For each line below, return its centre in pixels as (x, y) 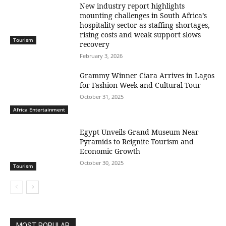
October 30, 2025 (102, 162)
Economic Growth (110, 151)
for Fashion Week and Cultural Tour (140, 85)
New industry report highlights (132, 6)
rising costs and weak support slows (140, 35)
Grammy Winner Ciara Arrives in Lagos (147, 76)
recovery (95, 44)
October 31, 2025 (102, 97)
